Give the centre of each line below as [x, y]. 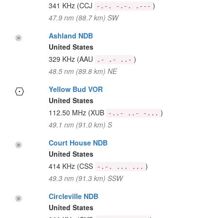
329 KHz [63, 59]
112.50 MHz [68, 112]
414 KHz [63, 166]
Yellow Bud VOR [75, 89]
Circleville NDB [73, 196]
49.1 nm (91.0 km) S [80, 125]
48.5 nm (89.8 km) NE [82, 71]
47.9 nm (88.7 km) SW [83, 18]
